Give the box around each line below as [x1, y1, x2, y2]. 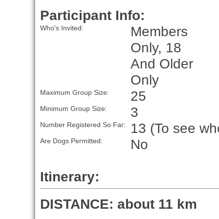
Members [130, 23, 188, 40]
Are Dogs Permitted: [40, 137, 103, 145]
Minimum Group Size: [40, 105, 107, 113]
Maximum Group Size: [40, 88, 109, 97]
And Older [130, 56, 193, 72]
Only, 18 [130, 40, 181, 56]
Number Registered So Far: [40, 121, 126, 129]
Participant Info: [40, 7, 145, 23]
